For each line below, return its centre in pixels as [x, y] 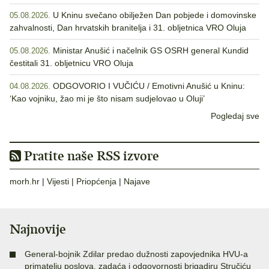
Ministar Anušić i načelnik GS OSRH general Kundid [151, 51]
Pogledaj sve [235, 116]
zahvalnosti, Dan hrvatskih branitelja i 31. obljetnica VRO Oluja [128, 28]
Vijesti [58, 182]
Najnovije [38, 229]
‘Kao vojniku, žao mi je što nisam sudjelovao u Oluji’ [107, 99]
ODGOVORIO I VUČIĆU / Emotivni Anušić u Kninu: [149, 86]
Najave [137, 182]
